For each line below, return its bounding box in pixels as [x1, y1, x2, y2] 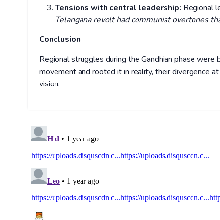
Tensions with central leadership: [55, 2, 183, 14]
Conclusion [39, 34, 81, 45]
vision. [39, 79, 60, 90]
